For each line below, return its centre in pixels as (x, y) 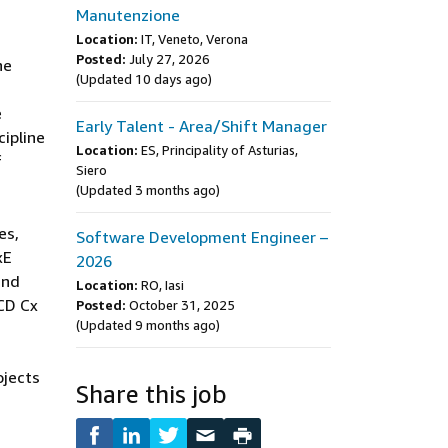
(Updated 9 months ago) (148, 325)
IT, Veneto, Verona (194, 39)
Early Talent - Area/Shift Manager (201, 126)
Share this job (151, 394)
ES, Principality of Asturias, (219, 150)
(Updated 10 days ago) (144, 79)
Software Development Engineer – (202, 237)
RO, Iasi (162, 285)
